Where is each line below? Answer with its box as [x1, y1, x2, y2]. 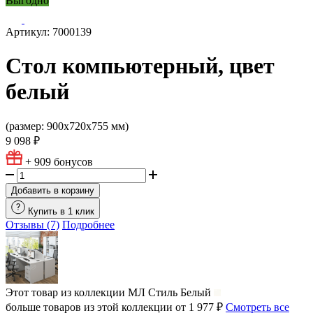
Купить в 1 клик [28, 205, 94, 217]
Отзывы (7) [6, 218, 59, 231]
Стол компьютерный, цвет [6, 53, 275, 79]
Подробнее [62, 218, 115, 231]
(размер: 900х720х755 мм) [6, 119, 129, 132]
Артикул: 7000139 [6, 26, 92, 38]
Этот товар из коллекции [6, 286, 125, 298]
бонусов [54, 155, 93, 168]
